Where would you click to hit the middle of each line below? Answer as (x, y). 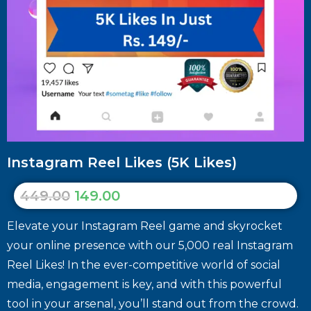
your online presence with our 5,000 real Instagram (150, 245)
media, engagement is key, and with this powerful (144, 284)
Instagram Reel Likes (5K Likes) (122, 162)
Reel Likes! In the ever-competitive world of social (144, 264)
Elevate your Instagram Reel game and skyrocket (145, 226)
